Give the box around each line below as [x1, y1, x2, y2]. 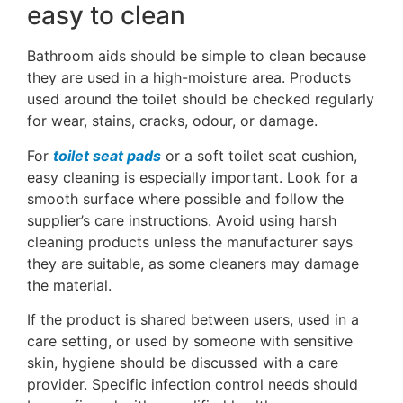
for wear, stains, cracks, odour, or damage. [27, 112, 318, 130]
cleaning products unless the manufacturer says [27, 232, 353, 251]
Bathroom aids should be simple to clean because [27, 47, 366, 66]
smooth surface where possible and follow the [27, 189, 344, 208]
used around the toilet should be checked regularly [27, 90, 374, 109]
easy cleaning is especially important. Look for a [27, 167, 358, 186]
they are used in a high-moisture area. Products [27, 68, 351, 87]
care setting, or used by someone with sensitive [27, 332, 353, 351]
